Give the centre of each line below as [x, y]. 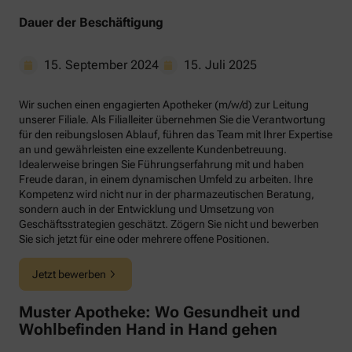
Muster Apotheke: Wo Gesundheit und [159, 312]
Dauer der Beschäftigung [91, 22]
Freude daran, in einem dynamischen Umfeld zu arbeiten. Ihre [166, 179]
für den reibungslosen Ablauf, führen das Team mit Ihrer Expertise [176, 134]
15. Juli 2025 [220, 64]
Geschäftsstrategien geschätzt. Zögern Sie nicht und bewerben [169, 224]
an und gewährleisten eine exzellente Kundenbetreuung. [153, 149]
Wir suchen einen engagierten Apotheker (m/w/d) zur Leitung [164, 104]
